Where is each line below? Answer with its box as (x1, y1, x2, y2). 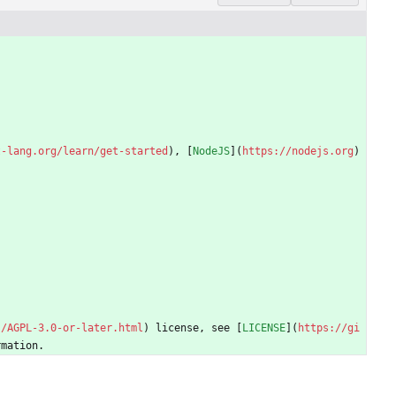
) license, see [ (143, 321, 242, 334)
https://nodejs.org (242, 144, 354, 157)
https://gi (298, 321, 360, 334)
